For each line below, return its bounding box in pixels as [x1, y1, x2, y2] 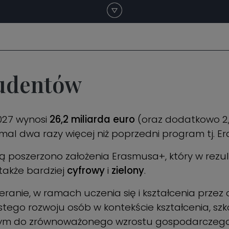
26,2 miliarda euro [50, 112, 135, 126]
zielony [109, 164, 144, 177]
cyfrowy [67, 164, 105, 177]
